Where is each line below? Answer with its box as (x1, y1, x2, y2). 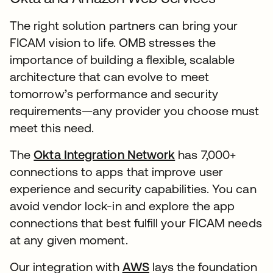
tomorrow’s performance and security (10, 87, 218, 101)
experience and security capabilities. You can (10, 182, 257, 196)
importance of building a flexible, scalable (10, 52, 235, 66)
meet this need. (10, 121, 94, 135)
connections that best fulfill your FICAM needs (10, 216, 262, 230)
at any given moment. (10, 233, 128, 247)
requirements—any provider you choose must (10, 104, 260, 118)
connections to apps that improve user (10, 165, 223, 179)
